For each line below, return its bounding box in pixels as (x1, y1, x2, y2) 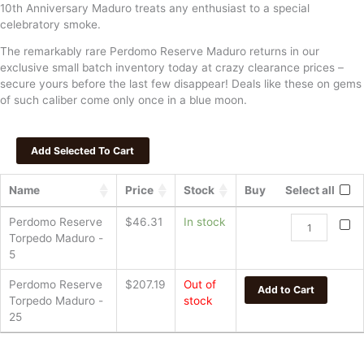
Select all (285, 184, 335, 197)
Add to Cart (258, 284, 314, 297)
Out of (184, 278, 216, 292)
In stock (184, 215, 225, 229)
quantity (290, 279, 334, 293)
